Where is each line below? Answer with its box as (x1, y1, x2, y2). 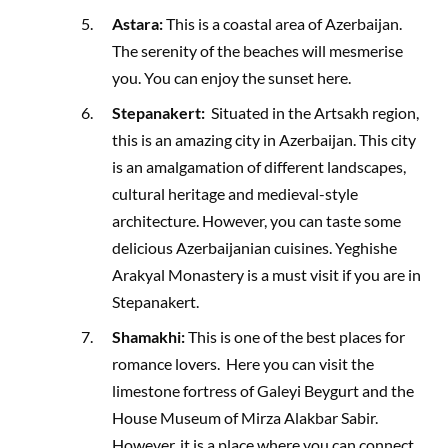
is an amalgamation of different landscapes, (112, 156, 407, 176)
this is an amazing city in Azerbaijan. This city (112, 129, 417, 149)
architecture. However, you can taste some (112, 210, 402, 230)
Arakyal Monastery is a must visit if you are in (112, 264, 422, 284)
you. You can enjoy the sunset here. (112, 67, 355, 87)
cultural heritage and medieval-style (112, 183, 359, 203)
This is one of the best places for (188, 326, 406, 346)
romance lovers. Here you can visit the (112, 353, 375, 373)
